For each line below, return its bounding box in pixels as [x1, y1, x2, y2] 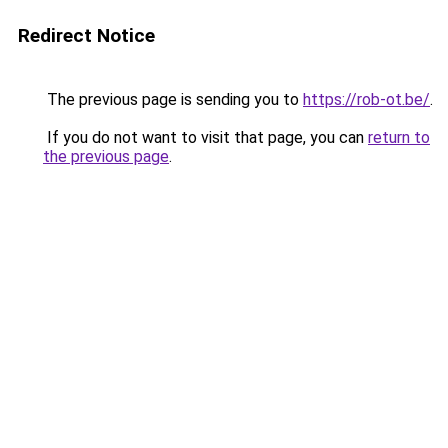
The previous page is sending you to [43, 90, 303, 109]
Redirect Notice [18, 24, 155, 47]
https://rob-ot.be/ [303, 90, 430, 109]
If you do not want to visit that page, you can [43, 128, 368, 147]
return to [368, 128, 430, 147]
